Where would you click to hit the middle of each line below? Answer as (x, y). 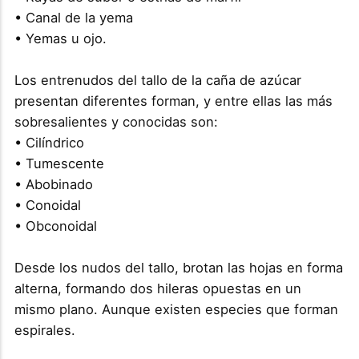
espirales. (44, 330)
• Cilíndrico (49, 142)
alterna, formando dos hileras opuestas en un (157, 288)
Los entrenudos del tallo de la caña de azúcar (157, 80)
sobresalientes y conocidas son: (116, 121)
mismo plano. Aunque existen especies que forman (176, 309)
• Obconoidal (55, 226)
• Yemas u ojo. (60, 38)
